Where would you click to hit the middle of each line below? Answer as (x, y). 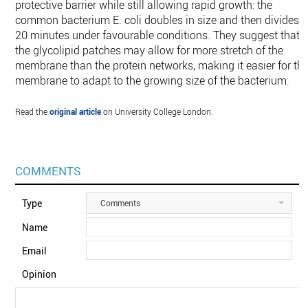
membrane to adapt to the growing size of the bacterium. (153, 80)
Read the (33, 111)
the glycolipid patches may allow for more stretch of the (150, 50)
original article (76, 111)
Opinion (40, 274)
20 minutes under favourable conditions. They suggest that (158, 35)
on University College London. (157, 111)
